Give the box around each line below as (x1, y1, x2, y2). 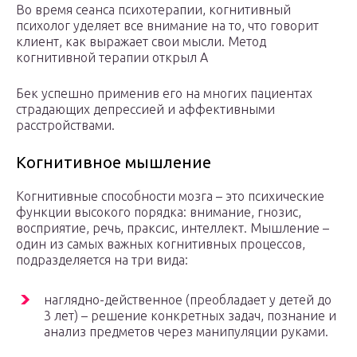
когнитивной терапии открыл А (16, 50, 208, 65)
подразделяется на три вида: (16, 253, 188, 268)
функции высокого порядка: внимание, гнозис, (16, 205, 301, 220)
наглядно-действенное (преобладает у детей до (44, 292, 331, 308)
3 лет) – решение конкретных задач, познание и (44, 308, 336, 324)
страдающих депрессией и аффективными (16, 102, 275, 117)
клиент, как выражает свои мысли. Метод (16, 34, 266, 49)
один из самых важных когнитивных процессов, (16, 237, 305, 252)
